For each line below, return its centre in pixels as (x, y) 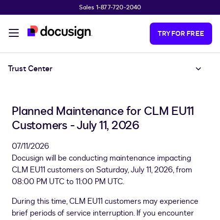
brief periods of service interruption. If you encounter (103, 213)
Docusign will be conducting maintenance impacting (101, 158)
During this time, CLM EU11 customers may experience (105, 201)
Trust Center (30, 69)
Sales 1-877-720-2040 (110, 7)
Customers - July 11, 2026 (76, 125)
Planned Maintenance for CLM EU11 (103, 111)
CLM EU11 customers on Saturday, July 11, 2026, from (102, 170)
